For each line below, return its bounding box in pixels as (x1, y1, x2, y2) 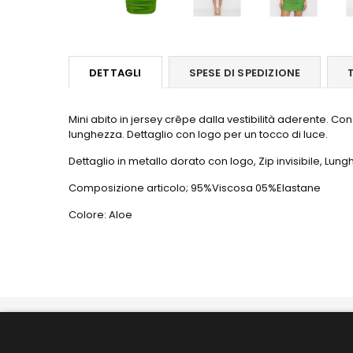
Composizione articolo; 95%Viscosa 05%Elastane (69, 180, 321, 195)
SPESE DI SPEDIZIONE (188, 65, 301, 80)
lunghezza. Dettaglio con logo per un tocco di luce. (69, 127, 328, 142)
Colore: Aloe (69, 207, 132, 222)
